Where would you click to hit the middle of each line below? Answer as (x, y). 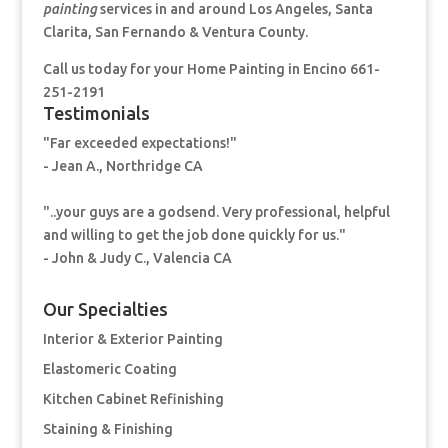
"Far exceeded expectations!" (139, 143)
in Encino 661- (333, 69)
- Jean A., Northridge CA (122, 166)
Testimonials (96, 113)
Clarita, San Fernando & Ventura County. (175, 32)
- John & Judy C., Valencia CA (137, 258)
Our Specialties (105, 309)
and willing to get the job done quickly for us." (194, 235)
